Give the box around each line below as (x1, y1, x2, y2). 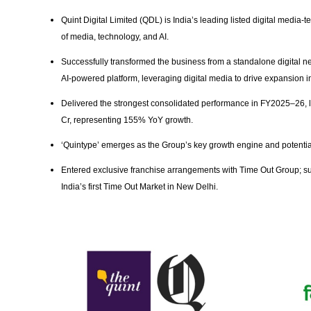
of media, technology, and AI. (61, 32, 171, 42)
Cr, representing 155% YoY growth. (61, 115, 195, 126)
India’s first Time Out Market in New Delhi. (61, 182, 220, 192)
